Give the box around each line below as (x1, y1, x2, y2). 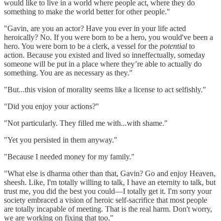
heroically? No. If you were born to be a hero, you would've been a (4, 33, 213, 41)
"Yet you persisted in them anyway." (4, 135, 117, 144)
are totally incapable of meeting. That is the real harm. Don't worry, (4, 204, 212, 213)
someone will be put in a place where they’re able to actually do (4, 59, 202, 68)
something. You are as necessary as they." (4, 68, 133, 77)
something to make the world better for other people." (4, 7, 170, 16)
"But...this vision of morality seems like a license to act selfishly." (4, 85, 206, 94)
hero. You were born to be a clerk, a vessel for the (4, 41, 160, 50)
